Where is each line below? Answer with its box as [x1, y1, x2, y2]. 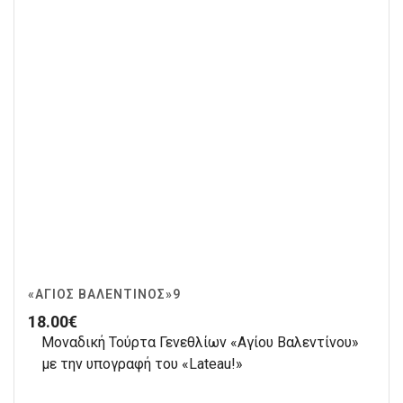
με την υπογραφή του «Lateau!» [41, 355, 243, 373]
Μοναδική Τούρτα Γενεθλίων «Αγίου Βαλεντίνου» [41, 334, 359, 352]
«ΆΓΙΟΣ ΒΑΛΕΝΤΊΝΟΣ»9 [28, 287, 181, 302]
